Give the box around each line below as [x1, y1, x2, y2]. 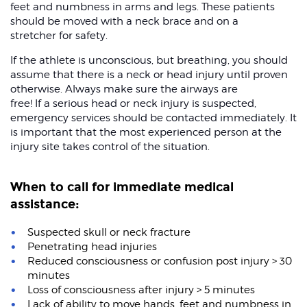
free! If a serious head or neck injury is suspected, [10, 97, 256, 110]
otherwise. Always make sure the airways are [10, 83, 238, 96]
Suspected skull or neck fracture [27, 226, 193, 239]
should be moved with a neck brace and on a [10, 15, 238, 28]
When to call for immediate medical [10, 180, 234, 195]
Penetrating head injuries [27, 241, 160, 254]
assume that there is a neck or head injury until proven [10, 69, 288, 82]
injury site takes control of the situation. [10, 140, 212, 153]
